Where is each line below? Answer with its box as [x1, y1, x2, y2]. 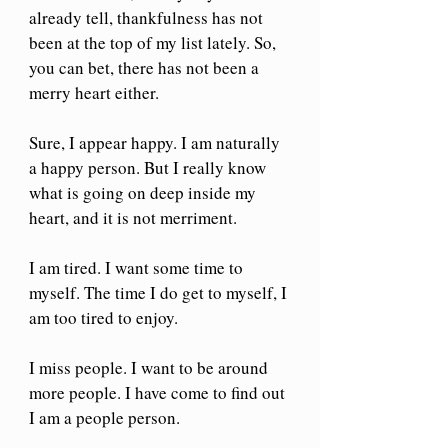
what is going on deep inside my [29, 180, 260, 204]
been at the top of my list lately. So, [29, 30, 280, 54]
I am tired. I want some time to [29, 255, 247, 279]
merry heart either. [29, 80, 159, 104]
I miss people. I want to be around [29, 355, 272, 379]
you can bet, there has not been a [29, 55, 263, 79]
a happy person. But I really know [29, 155, 270, 179]
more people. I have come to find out [29, 380, 289, 404]
